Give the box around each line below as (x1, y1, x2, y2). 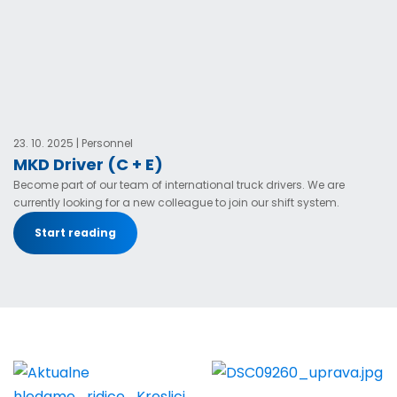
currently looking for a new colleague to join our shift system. (13, 195, 339, 211)
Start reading (35, 225, 116, 241)
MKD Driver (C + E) (13, 153, 163, 176)
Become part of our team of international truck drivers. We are (13, 177, 345, 193)
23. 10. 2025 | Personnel (13, 136, 133, 152)
